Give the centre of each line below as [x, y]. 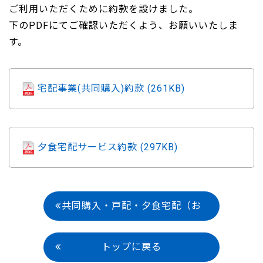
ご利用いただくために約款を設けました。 [104, 9]
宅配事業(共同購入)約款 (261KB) [111, 88]
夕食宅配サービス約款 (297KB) [108, 147]
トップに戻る [131, 247]
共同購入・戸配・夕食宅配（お [131, 206]
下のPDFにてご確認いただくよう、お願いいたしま [124, 26]
